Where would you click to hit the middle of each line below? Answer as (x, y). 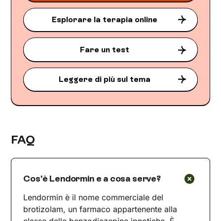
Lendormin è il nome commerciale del (93, 198)
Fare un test (105, 49)
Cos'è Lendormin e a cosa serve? (92, 179)
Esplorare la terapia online (105, 20)
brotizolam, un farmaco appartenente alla (100, 209)
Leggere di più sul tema (105, 79)
